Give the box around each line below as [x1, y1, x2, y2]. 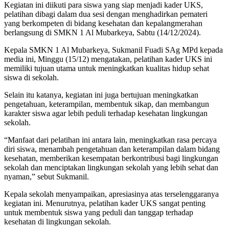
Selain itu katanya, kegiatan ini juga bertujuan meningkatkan [4, 90, 198, 99]
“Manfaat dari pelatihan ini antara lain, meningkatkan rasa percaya [4, 135, 217, 144]
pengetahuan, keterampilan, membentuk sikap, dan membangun [4, 99, 209, 108]
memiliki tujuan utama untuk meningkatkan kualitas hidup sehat [4, 63, 209, 73]
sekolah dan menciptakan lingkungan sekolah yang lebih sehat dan [4, 163, 218, 172]
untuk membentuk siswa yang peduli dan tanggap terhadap [4, 208, 193, 217]
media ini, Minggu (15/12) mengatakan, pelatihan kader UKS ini [4, 54, 212, 63]
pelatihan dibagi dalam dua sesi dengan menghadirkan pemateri [4, 9, 208, 18]
